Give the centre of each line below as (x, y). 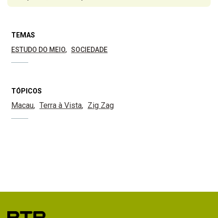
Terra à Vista (61, 105)
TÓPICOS (27, 91)
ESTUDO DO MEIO (38, 49)
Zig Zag (101, 105)
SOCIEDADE (89, 49)
